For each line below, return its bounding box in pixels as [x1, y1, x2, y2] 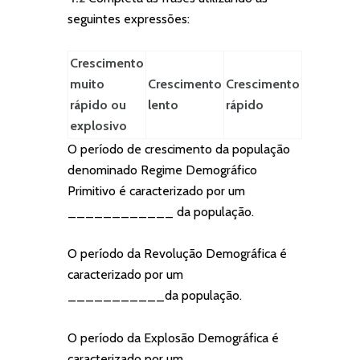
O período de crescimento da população [67, 141, 290, 157]
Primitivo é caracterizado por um [67, 183, 245, 199]
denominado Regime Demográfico [67, 162, 257, 178]
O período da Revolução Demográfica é [67, 246, 287, 262]
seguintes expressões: [67, 10, 190, 27]
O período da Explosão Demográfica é [67, 329, 279, 346]
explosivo [70, 118, 127, 134]
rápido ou [70, 97, 126, 113]
